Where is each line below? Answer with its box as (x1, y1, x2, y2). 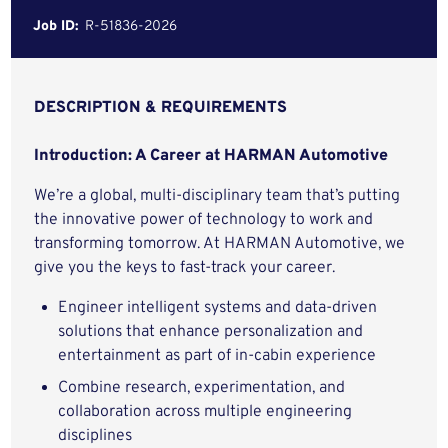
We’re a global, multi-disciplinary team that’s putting (34, 186, 401, 206)
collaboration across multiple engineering (58, 402, 353, 422)
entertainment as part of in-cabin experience (58, 346, 377, 366)
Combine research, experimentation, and (58, 378, 346, 398)
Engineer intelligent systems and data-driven (58, 298, 378, 318)
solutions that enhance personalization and (58, 322, 364, 342)
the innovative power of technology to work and (34, 210, 374, 230)
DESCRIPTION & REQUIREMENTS (34, 98, 288, 118)
